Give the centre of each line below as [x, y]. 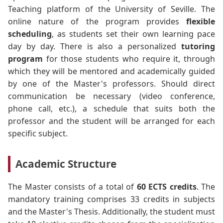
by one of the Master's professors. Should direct [111, 83]
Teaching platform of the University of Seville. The [111, 9]
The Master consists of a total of [72, 187]
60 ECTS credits [167, 187]
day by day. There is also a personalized [95, 46]
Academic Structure [66, 164]
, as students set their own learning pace [133, 34]
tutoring [198, 46]
